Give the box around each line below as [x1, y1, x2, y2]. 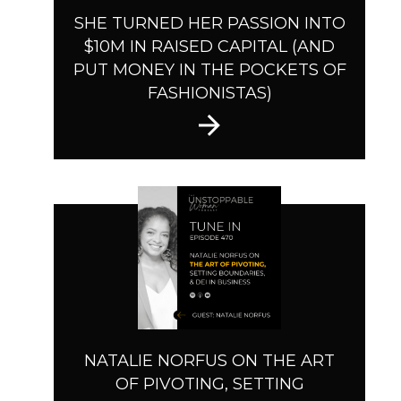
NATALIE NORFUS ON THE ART [84, 351, 335, 371]
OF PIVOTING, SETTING [115, 374, 304, 395]
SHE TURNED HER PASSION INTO [73, 13, 346, 34]
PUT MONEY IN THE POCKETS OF [73, 60, 346, 81]
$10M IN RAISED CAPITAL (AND [84, 37, 335, 57]
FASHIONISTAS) [147, 83, 272, 104]
